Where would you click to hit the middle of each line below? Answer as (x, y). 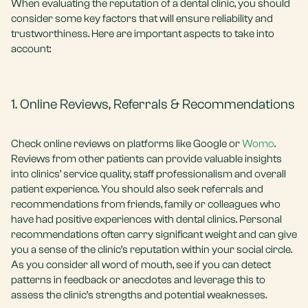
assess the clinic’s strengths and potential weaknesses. (139, 295)
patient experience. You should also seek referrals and (137, 189)
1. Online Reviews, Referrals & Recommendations (153, 104)
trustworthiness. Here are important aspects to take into (143, 34)
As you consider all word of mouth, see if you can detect (141, 265)
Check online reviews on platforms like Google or (126, 144)
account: (31, 49)
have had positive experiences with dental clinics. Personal (146, 219)
